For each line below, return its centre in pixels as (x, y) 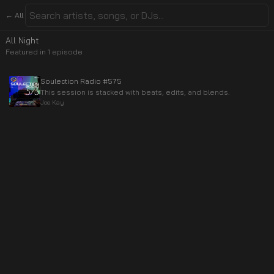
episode (66, 52)
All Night (22, 40)
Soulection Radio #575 (81, 81)
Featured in (27, 52)
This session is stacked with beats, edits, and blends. (135, 92)
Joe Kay (52, 102)
